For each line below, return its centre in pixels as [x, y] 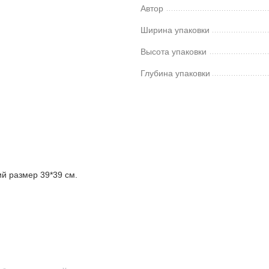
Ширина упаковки [175, 30]
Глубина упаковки [175, 73]
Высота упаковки [174, 51]
